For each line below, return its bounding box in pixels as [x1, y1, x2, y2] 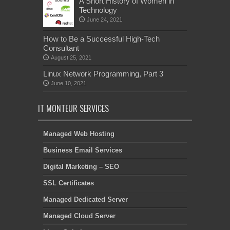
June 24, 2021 [87, 16, 122, 23]
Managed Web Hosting [43, 129, 114, 138]
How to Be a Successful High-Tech [43, 34, 160, 43]
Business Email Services [43, 146, 122, 154]
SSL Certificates [43, 179, 94, 187]
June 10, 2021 [51, 80, 86, 86]
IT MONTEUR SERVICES [38, 102, 109, 114]
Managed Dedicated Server [43, 195, 128, 203]
